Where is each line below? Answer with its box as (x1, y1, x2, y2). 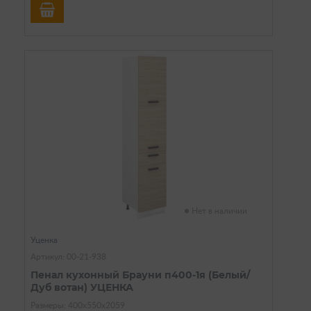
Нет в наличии (192, 206, 247, 215)
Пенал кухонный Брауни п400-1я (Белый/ (31, 268, 250, 281)
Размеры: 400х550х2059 (31, 301, 125, 310)
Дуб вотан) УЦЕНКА (31, 280, 133, 294)
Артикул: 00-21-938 (31, 252, 106, 261)
